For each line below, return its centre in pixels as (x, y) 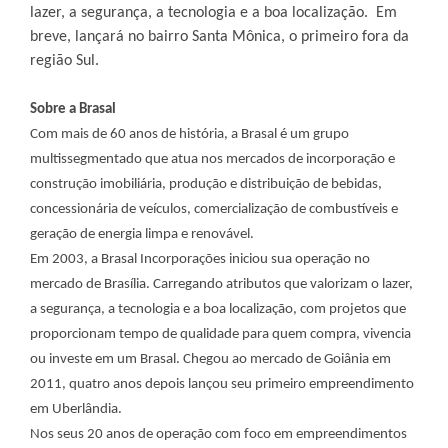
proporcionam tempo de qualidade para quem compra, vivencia (220, 334)
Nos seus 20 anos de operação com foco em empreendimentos (218, 434)
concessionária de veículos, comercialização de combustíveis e (214, 209)
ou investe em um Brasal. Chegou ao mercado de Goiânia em (210, 359)
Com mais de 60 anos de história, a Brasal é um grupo (189, 134)
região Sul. (64, 61)
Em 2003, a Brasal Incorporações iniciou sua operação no (200, 259)
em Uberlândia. (76, 409)
